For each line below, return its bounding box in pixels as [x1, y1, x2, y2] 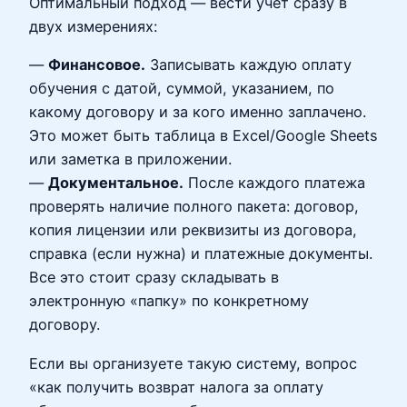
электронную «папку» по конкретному [29, 292, 309, 311]
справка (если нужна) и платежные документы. [29, 244, 372, 263]
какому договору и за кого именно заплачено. [29, 103, 366, 122]
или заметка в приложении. [29, 150, 232, 169]
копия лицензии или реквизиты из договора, [29, 221, 357, 240]
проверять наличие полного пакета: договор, [29, 197, 359, 216]
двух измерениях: [29, 17, 157, 36]
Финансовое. [48, 55, 145, 74]
